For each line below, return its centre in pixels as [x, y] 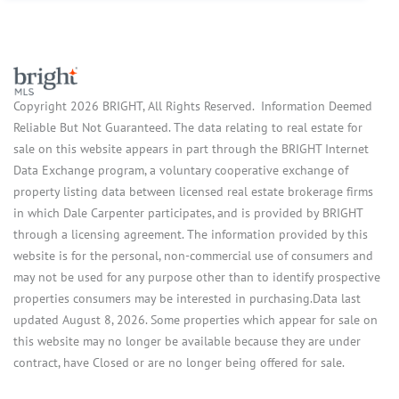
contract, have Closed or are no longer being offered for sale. [179, 362]
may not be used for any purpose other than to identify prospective [197, 276]
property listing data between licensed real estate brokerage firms [193, 191]
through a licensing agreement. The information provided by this [191, 233]
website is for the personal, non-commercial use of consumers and [193, 255]
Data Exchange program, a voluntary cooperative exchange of [181, 169]
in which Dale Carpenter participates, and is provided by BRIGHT [188, 212]
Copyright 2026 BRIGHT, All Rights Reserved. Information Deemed [193, 105]
